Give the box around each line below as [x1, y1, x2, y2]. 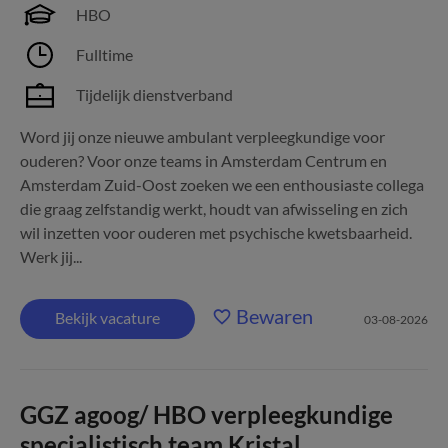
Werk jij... [20, 247, 82, 266]
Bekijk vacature [55, 308, 160, 327]
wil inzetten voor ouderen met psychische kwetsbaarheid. [20, 223, 412, 242]
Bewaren [236, 304, 313, 328]
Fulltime [76, 45, 133, 64]
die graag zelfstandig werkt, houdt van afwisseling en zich [20, 199, 408, 218]
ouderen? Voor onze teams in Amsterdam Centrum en [20, 151, 387, 170]
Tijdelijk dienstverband [76, 85, 233, 104]
